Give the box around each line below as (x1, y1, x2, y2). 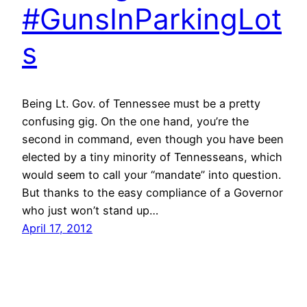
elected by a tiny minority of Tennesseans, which (22, 149, 282, 164)
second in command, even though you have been (22, 132, 284, 146)
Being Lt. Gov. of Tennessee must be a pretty (22, 96, 260, 110)
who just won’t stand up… (22, 203, 158, 217)
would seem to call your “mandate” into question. (22, 167, 281, 182)
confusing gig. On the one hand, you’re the (22, 114, 249, 128)
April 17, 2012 (22, 221, 93, 235)
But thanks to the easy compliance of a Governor (22, 185, 283, 199)
